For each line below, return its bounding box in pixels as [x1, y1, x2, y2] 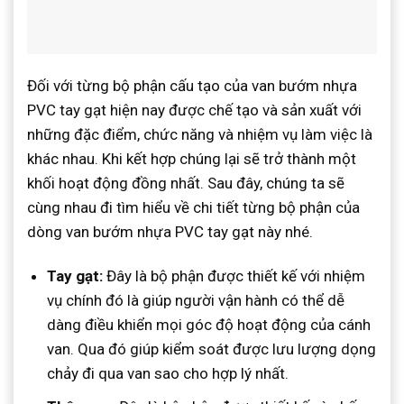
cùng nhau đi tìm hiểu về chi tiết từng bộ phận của [27, 198, 360, 217]
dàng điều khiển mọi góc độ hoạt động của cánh [47, 316, 372, 335]
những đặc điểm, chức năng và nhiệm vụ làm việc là [27, 125, 372, 144]
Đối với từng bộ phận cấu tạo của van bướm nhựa [27, 77, 357, 96]
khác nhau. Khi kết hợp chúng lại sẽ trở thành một [27, 150, 356, 169]
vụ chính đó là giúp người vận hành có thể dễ [47, 291, 345, 310]
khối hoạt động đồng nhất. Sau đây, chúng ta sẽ [27, 174, 344, 193]
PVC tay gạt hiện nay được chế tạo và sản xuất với [27, 101, 362, 120]
